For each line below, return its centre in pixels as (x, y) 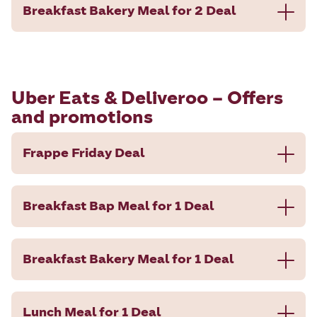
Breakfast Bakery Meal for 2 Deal (129, 10)
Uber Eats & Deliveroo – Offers (147, 97)
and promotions (82, 116)
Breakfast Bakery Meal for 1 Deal (128, 259)
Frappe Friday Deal (83, 152)
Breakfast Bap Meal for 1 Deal (118, 206)
